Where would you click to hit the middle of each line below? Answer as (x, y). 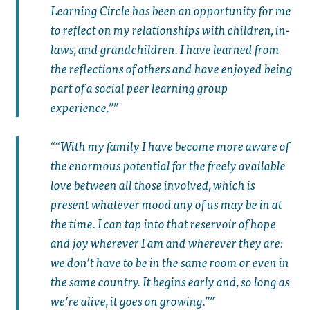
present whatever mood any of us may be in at (166, 204)
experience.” (82, 107)
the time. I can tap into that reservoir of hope (163, 224)
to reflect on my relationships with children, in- (170, 29)
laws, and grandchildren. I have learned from (165, 48)
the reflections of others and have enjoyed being (171, 68)
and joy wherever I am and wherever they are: (166, 243)
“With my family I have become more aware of (172, 146)
